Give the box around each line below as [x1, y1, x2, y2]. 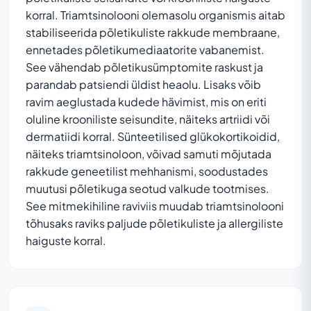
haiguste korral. [26, 233, 106, 248]
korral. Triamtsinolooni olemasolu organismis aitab [26, 7, 285, 22]
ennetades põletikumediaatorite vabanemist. [26, 42, 264, 57]
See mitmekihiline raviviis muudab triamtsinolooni [26, 198, 284, 213]
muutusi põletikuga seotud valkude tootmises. [26, 180, 269, 196]
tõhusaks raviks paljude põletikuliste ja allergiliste [26, 215, 283, 230]
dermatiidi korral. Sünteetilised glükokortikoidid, [26, 128, 280, 144]
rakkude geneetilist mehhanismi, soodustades [26, 163, 268, 178]
